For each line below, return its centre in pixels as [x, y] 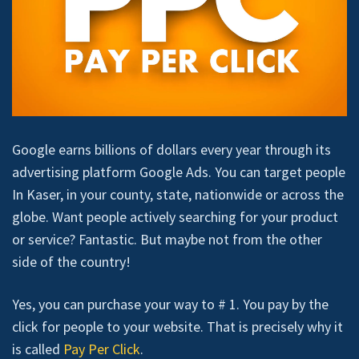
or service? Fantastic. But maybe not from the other [167, 239]
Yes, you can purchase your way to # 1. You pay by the [170, 304]
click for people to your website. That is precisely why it [177, 326]
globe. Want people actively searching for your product [175, 216]
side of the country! [71, 261]
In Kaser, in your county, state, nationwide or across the [178, 194]
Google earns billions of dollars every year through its [171, 149]
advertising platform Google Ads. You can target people [179, 171]
